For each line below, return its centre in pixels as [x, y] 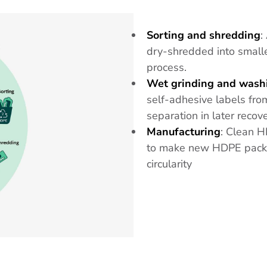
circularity [169, 164]
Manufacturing [184, 131]
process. [167, 67]
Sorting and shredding [204, 35]
